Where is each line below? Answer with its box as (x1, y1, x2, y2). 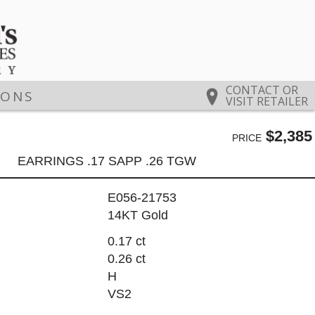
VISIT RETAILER (226, 94, 308, 110)
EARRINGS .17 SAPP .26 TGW (18, 153, 197, 168)
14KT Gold (107, 208, 168, 223)
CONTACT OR (226, 82, 298, 98)
